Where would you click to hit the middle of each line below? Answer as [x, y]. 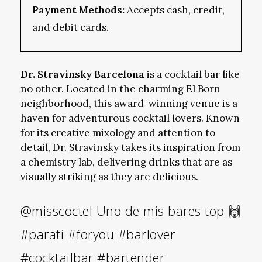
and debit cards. [70, 28]
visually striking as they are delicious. [109, 176]
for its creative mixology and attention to [118, 132]
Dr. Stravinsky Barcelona [82, 74]
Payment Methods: [78, 10]
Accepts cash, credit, [174, 10]
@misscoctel [56, 211]
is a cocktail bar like [192, 74]
